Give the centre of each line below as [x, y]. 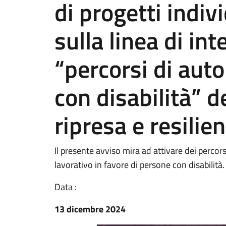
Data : [66, 187]
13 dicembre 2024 [90, 209]
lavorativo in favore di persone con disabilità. [139, 165]
